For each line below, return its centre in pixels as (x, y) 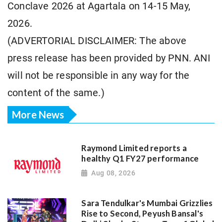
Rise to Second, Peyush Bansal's (142, 213)
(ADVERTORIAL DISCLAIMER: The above (97, 41)
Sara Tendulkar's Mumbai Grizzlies (147, 203)
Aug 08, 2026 (113, 173)
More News (38, 114)
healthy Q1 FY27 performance (140, 158)
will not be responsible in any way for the (99, 76)
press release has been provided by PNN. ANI (109, 58)
